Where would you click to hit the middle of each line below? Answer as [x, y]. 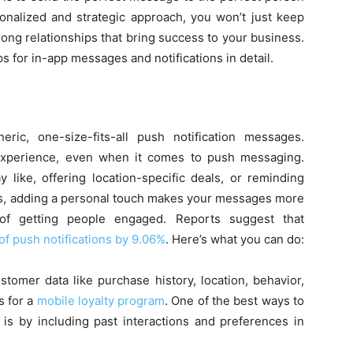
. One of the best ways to [234, 301]
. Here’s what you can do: [235, 240]
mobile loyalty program [101, 301]
